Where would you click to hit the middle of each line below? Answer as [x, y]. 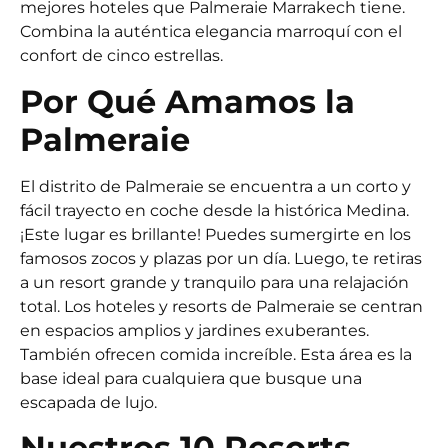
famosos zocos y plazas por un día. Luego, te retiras [221, 258]
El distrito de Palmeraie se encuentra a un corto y [215, 186]
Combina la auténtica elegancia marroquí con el [211, 32]
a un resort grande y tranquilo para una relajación [214, 282]
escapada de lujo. [88, 402]
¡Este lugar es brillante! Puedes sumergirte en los [215, 234]
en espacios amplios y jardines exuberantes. [194, 330]
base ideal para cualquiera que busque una [191, 378]
